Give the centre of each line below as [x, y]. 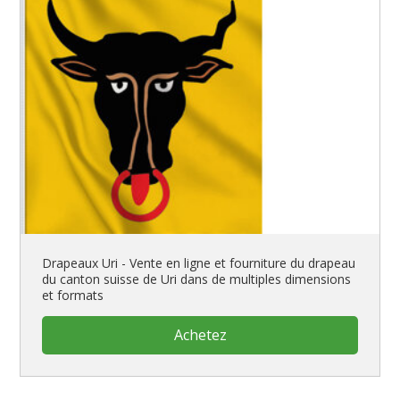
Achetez [200, 335]
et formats [73, 295]
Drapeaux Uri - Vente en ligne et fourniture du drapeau [199, 262]
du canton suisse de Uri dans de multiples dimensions [197, 279]
